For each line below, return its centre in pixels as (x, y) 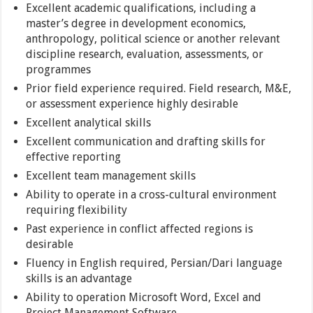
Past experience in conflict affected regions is (140, 229)
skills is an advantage (79, 279)
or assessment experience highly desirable (132, 104)
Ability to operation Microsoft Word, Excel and (144, 298)
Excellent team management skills (111, 176)
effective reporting (74, 157)
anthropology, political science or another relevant (153, 39)
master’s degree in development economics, (136, 24)
